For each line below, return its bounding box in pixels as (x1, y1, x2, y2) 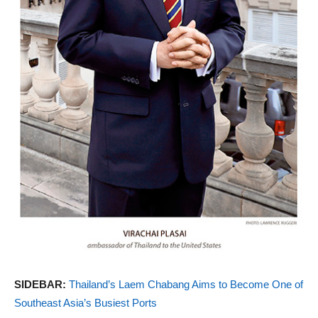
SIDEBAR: (14, 278, 69, 290)
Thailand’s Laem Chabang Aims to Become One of (69, 278, 303, 290)
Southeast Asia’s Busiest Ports (14, 296, 157, 309)
